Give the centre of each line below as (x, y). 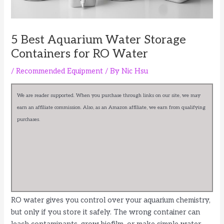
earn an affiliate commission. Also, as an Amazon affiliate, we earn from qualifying (111, 108)
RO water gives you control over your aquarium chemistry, (111, 200)
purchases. (29, 120)
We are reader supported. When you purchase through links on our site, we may (109, 96)
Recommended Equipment (60, 71)
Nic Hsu (135, 71)
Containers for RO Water (80, 54)
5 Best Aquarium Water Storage (99, 40)
